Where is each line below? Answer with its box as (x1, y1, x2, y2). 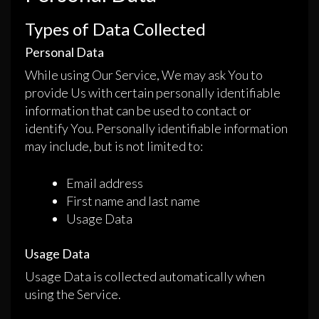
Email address (66, 175, 143, 192)
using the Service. (25, 286, 121, 303)
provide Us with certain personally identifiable (25, 85, 281, 101)
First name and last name (66, 193, 200, 209)
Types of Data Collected (25, 19, 206, 40)
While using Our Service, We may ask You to (25, 67, 263, 83)
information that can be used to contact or (25, 103, 251, 119)
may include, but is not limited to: (25, 138, 203, 155)
